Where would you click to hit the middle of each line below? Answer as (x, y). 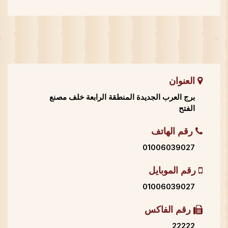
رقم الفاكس (169, 210)
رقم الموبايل (174, 171)
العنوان (183, 81)
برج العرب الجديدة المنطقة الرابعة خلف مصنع (122, 97)
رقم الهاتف (173, 132)
